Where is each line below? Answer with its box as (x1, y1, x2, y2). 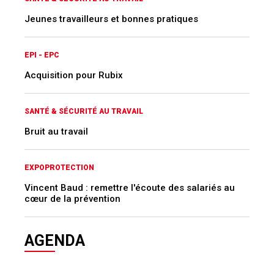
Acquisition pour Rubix (24, 70, 123, 81)
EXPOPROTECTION (24, 163, 94, 172)
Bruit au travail (24, 126, 88, 138)
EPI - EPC (24, 51, 59, 60)
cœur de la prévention (24, 193, 120, 205)
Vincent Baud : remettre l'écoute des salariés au (24, 182, 235, 194)
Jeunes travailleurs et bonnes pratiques (24, 13, 198, 25)
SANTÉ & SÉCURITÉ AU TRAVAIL (24, 107, 143, 116)
